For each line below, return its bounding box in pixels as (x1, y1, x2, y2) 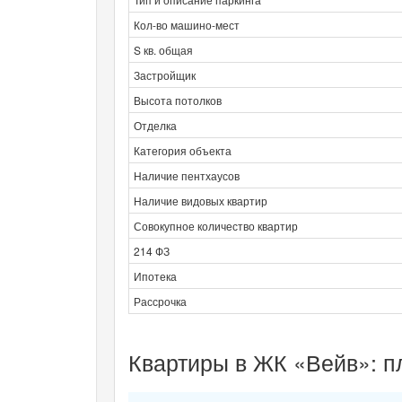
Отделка (134, 117, 177, 133)
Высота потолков (134, 92, 222, 108)
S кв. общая (134, 41, 193, 57)
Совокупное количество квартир (134, 217, 298, 233)
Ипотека (134, 267, 177, 284)
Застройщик (134, 66, 196, 83)
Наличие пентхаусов (134, 167, 240, 183)
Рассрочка (134, 293, 187, 309)
